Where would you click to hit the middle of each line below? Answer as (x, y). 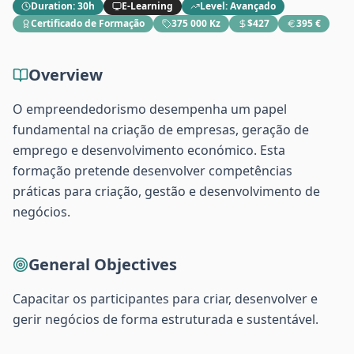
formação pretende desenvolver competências (153, 171)
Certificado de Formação (88, 23)
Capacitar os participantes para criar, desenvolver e (165, 299)
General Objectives (103, 264)
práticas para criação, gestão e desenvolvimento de (166, 191)
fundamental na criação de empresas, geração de (161, 130)
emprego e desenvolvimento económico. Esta (149, 150)
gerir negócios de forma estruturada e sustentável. (166, 319)
